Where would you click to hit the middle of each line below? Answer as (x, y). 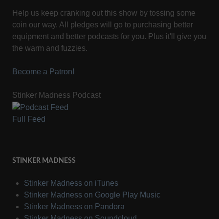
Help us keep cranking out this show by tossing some (104, 13)
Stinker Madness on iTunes (71, 183)
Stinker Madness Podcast (56, 95)
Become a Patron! (43, 72)
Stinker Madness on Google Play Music (92, 195)
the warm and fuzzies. (50, 48)
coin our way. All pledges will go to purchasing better (103, 25)
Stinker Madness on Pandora (74, 207)
